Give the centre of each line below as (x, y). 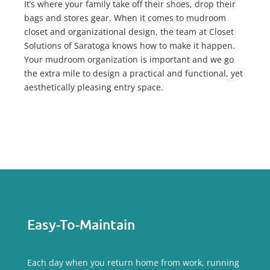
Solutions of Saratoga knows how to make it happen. (130, 46)
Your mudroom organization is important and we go (129, 59)
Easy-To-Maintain (82, 224)
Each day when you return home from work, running (133, 262)
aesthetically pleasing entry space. (94, 87)
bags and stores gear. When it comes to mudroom (125, 18)
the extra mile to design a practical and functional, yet (133, 73)
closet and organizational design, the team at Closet (129, 32)
